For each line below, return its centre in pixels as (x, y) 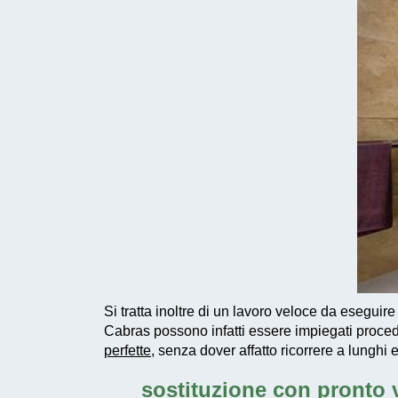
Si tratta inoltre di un (167, 311)
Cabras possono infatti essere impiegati (230, 330)
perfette (127, 350)
